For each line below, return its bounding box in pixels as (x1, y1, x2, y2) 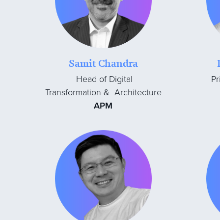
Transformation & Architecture (45, 87, 162, 98)
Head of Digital (76, 74, 133, 85)
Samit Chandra (68, 56, 138, 71)
